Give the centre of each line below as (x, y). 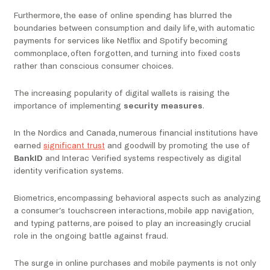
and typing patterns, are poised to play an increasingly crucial (132, 224)
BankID (28, 159)
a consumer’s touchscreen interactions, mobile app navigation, (133, 211)
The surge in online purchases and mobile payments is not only (135, 263)
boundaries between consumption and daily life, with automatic (134, 28)
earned (29, 146)
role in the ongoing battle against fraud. (91, 236)
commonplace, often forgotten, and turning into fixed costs (127, 54)
